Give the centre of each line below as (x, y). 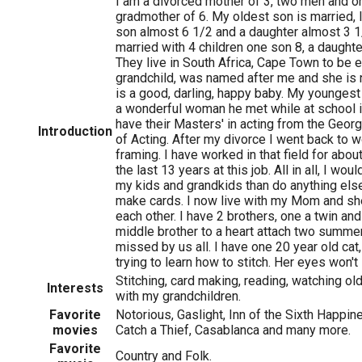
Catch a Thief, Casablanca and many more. (233, 330)
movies (75, 330)
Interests (75, 288)
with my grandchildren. (178, 296)
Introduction (75, 131)
